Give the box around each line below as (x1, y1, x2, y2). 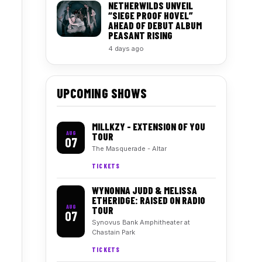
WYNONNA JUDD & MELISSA (92, 184, 197, 196)
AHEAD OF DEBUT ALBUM (108, 19, 202, 31)
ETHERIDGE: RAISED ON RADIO (92, 194, 205, 206)
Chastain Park (92, 228, 135, 236)
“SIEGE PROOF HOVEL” (108, 9, 193, 21)
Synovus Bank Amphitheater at (92, 218, 190, 226)
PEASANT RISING (108, 29, 173, 41)
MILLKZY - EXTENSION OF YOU (92, 120, 205, 132)
